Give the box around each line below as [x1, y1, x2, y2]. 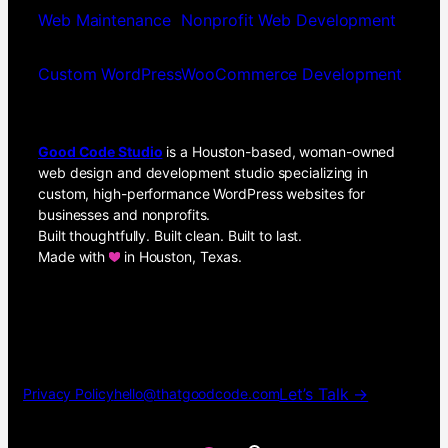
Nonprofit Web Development [181, 9, 396, 30]
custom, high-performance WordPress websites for [38, 184, 366, 202]
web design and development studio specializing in [38, 163, 369, 181]
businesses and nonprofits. [38, 205, 211, 223]
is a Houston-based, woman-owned [162, 142, 396, 160]
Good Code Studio [38, 142, 163, 160]
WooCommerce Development [181, 63, 403, 84]
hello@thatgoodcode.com [113, 385, 280, 403]
